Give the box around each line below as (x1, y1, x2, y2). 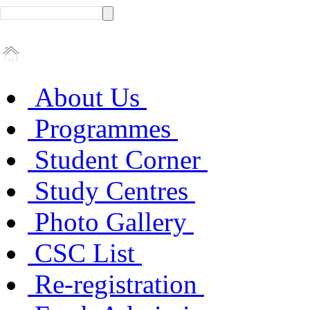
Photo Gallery (28, 207, 194, 237)
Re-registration (28, 269, 204, 299)
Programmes (28, 113, 178, 143)
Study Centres (28, 176, 195, 206)
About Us (28, 82, 147, 112)
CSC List (28, 238, 142, 268)
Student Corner (28, 145, 208, 174)
